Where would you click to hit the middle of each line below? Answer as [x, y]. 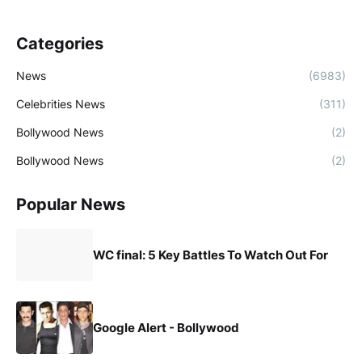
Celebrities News [61, 104]
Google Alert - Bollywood [166, 327]
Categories [60, 44]
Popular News [71, 204]
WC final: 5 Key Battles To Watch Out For [210, 255]
